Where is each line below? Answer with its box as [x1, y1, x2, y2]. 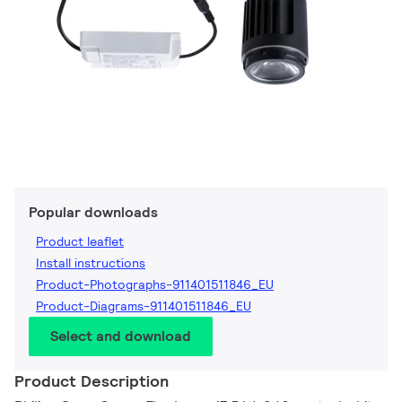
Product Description [14, 371, 169, 392]
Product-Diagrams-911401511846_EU [36, 298, 251, 315]
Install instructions [36, 255, 145, 272]
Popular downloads [29, 203, 158, 223]
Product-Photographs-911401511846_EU [36, 276, 274, 293]
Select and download [50, 327, 191, 346]
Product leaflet [36, 233, 124, 250]
